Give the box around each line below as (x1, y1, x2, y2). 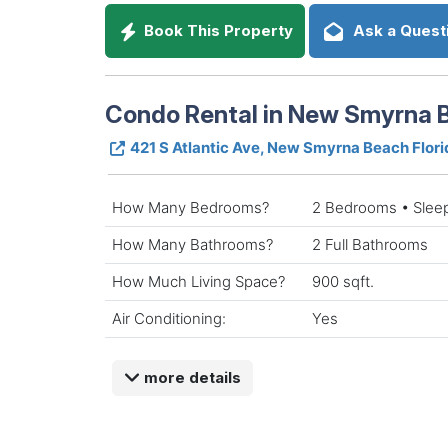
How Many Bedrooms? (112, 197, 269, 217)
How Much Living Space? (112, 271, 285, 291)
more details (139, 367, 241, 387)
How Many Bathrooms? (112, 234, 273, 254)
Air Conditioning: (112, 308, 226, 328)
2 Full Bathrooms (312, 234, 428, 254)
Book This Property (140, 21, 294, 41)
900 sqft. (312, 271, 374, 291)
